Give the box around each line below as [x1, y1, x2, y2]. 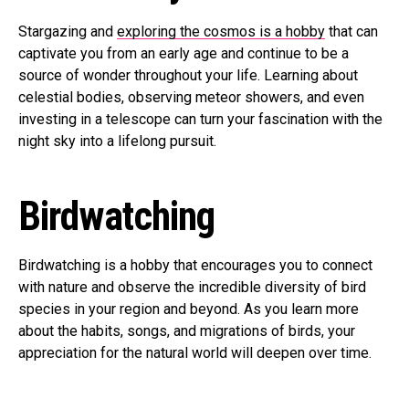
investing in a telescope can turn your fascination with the [18, 110, 383, 128]
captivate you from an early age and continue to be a [18, 45, 349, 62]
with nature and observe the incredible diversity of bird [18, 278, 366, 296]
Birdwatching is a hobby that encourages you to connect [18, 257, 372, 274]
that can [325, 23, 378, 40]
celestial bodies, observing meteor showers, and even [18, 89, 364, 106]
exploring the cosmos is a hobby [117, 23, 325, 40]
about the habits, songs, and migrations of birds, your [18, 322, 355, 340]
